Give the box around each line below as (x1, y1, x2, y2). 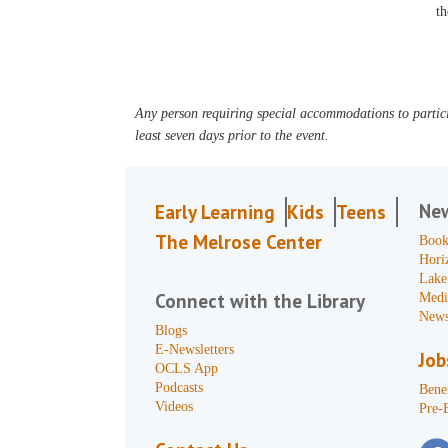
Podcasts (155, 380, 204, 395)
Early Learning (155, 200, 276, 224)
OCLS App (155, 361, 219, 376)
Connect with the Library (155, 289, 366, 313)
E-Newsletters (155, 342, 235, 357)
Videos (155, 399, 194, 414)
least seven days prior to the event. (135, 128, 330, 143)
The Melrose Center (155, 230, 323, 254)
